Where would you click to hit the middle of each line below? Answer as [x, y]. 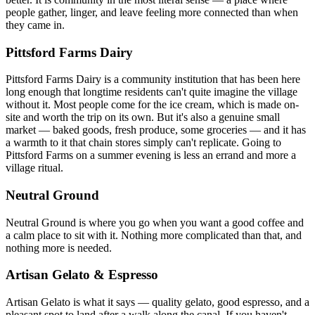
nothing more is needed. [59, 247]
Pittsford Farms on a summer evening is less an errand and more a [151, 155]
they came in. [35, 25]
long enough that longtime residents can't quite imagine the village [152, 92]
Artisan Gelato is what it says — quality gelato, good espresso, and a [157, 302]
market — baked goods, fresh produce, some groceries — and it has [156, 130]
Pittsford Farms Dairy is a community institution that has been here [153, 79]
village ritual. [34, 168]
